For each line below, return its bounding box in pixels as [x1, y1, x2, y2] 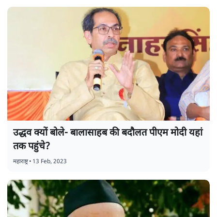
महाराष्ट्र [13, 158, 28, 166]
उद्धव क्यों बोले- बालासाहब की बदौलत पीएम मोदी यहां [13, 127, 202, 140]
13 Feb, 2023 [32, 158, 67, 166]
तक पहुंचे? [13, 140, 50, 154]
